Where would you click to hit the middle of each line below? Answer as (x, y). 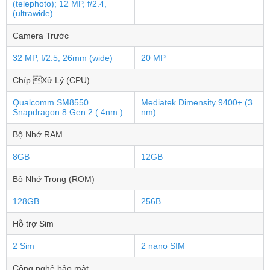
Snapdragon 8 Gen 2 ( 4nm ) (68, 112)
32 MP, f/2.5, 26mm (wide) (63, 58)
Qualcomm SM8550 (51, 102)
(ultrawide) (33, 13)
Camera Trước (41, 36)
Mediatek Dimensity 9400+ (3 (197, 102)
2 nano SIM (163, 246)
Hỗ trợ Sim (33, 224)
